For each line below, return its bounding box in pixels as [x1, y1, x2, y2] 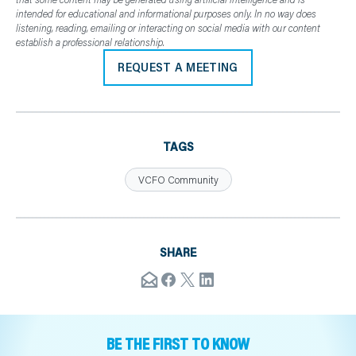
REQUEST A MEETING [118, 60, 238, 75]
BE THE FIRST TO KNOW [106, 331, 250, 354]
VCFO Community [137, 172, 219, 186]
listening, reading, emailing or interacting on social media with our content [16, 21, 320, 35]
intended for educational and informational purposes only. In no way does [16, 7, 316, 21]
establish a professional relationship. [16, 36, 164, 49]
